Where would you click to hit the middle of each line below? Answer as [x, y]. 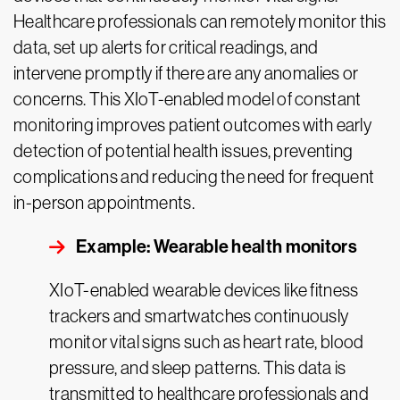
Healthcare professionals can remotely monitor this [200, 22]
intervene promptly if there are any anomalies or [186, 74]
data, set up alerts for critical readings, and [166, 48]
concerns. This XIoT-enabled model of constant [187, 100]
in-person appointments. [104, 203]
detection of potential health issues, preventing [183, 151]
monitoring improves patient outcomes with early [193, 125]
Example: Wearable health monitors [218, 247]
